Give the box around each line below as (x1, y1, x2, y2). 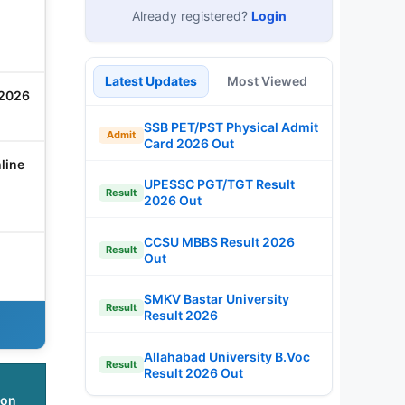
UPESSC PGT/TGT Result (144, 176, 295, 192)
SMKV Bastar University (144, 291, 289, 306)
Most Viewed (226, 72, 307, 89)
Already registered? (131, 7, 251, 24)
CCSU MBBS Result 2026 (144, 233, 295, 250)
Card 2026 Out (144, 135, 234, 151)
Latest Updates (105, 72, 197, 89)
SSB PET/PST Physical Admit (144, 118, 318, 135)
